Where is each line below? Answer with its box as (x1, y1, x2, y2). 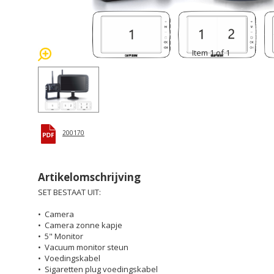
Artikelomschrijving (38, 170, 141, 184)
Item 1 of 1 (191, 47, 230, 58)
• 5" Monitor (38, 231, 83, 242)
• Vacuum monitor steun (38, 242, 128, 253)
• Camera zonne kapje (38, 220, 122, 231)
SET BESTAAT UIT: (38, 187, 101, 198)
